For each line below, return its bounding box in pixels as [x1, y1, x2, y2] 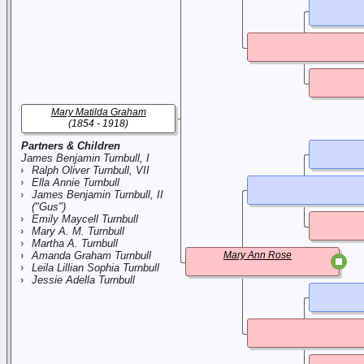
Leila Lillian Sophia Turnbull [32, 262, 159, 274]
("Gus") [32, 201, 66, 213]
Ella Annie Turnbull [32, 176, 119, 188]
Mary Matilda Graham [50, 106, 146, 118]
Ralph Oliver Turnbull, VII [32, 164, 149, 176]
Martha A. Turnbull [32, 237, 118, 249]
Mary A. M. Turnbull [32, 225, 124, 237]
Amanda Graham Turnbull [32, 249, 151, 262]
